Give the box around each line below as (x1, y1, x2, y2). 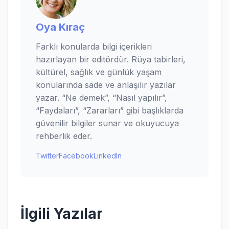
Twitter (36, 151, 59, 160)
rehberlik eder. (36, 131, 92, 141)
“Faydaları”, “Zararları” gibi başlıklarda (36, 105, 184, 116)
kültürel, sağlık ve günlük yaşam (36, 67, 162, 77)
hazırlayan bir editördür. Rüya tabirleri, (36, 54, 186, 64)
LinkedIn (94, 151, 122, 160)
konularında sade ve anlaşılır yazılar (36, 80, 176, 90)
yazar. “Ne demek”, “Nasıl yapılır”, (36, 93, 167, 103)
